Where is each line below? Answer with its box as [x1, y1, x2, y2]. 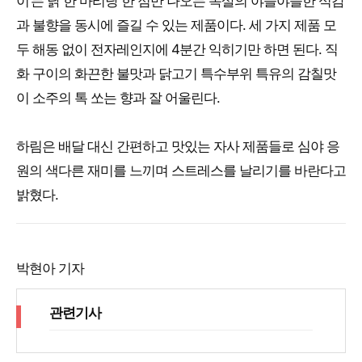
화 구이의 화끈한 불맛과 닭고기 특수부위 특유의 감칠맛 [16, 65, 336, 82]
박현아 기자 [16, 260, 84, 277]
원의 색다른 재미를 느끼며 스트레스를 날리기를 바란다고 [16, 162, 346, 179]
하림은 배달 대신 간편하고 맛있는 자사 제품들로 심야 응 [16, 138, 339, 155]
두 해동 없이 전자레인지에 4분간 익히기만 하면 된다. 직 [16, 41, 338, 58]
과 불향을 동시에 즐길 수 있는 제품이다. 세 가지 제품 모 [16, 17, 336, 34]
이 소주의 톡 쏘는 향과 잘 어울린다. [16, 90, 220, 107]
